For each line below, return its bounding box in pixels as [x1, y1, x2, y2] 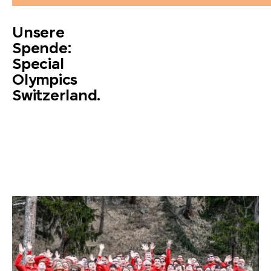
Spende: [12, 40, 71, 57]
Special [12, 56, 64, 73]
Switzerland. [12, 87, 101, 105]
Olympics [12, 71, 78, 89]
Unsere [12, 24, 65, 42]
